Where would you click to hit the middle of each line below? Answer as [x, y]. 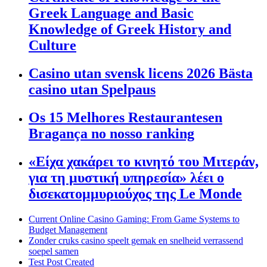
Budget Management [68, 229]
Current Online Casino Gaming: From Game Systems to [134, 219]
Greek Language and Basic [111, 13]
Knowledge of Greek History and [130, 29]
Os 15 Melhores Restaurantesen [125, 117]
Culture [52, 45]
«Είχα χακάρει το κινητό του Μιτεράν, [144, 161]
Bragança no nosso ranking [111, 133]
